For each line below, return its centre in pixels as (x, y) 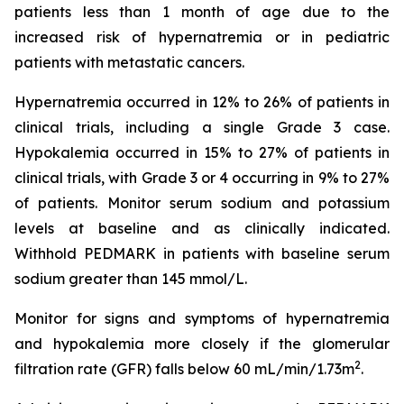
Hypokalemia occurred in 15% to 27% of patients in (202, 152)
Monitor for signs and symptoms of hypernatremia (202, 318)
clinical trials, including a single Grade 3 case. (202, 127)
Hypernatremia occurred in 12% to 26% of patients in (202, 102)
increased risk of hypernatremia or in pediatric (202, 37)
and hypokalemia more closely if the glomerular (202, 344)
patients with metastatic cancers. (129, 62)
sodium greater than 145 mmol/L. (131, 279)
